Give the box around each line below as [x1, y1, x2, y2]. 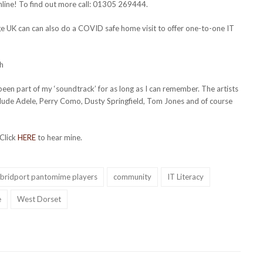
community [113, 171, 151, 181]
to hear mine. [36, 132, 82, 142]
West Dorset [16, 194, 61, 204]
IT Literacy [167, 171, 204, 181]
